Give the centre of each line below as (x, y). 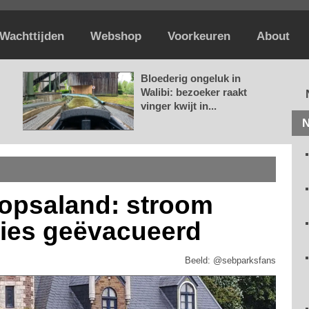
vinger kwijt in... (179, 106)
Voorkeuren (199, 36)
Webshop (116, 36)
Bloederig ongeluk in (191, 78)
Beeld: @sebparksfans (230, 260)
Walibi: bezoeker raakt (194, 92)
